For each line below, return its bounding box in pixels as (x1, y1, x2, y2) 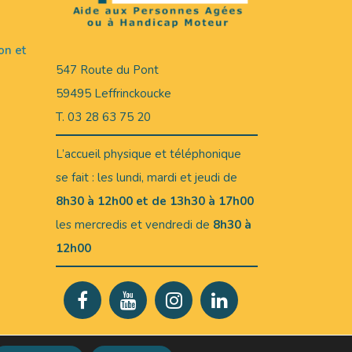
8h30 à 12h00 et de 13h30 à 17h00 (56, 192, 254, 209)
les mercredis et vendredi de (56, 216, 210, 233)
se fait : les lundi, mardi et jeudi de (56, 169, 237, 185)
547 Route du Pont (56, 61, 159, 78)
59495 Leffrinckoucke (56, 85, 171, 101)
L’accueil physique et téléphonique (56, 145, 241, 162)
